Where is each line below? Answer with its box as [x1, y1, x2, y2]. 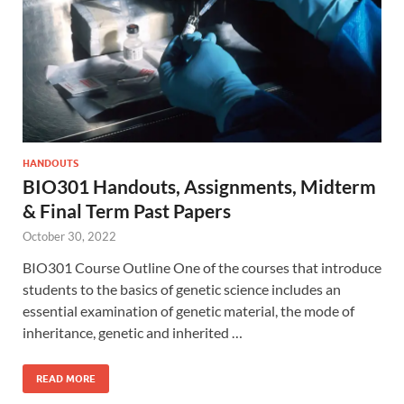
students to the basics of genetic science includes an [23, 280, 341, 298]
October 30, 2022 [23, 228, 116, 243]
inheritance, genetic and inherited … [23, 323, 243, 341]
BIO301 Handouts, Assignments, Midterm [23, 174, 376, 197]
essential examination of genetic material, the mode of [23, 301, 354, 319]
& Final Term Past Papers [23, 198, 231, 222]
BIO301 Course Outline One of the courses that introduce [23, 258, 381, 276]
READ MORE [36, 372, 96, 385]
